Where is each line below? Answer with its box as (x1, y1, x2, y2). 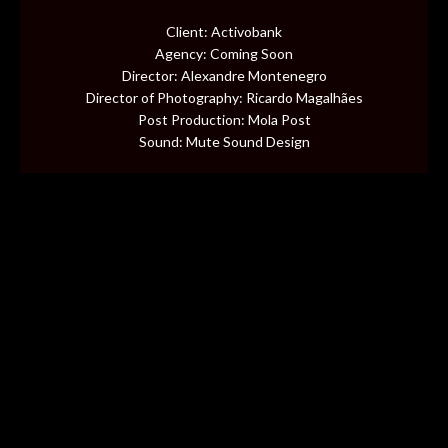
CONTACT (68, 248, 141, 270)
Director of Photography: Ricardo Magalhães (85, 88, 363, 106)
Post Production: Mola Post (137, 110, 311, 128)
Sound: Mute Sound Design (138, 132, 310, 150)
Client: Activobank (166, 22, 282, 40)
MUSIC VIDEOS (68, 56, 180, 78)
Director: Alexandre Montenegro (121, 66, 327, 84)
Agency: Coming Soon (155, 44, 293, 62)
